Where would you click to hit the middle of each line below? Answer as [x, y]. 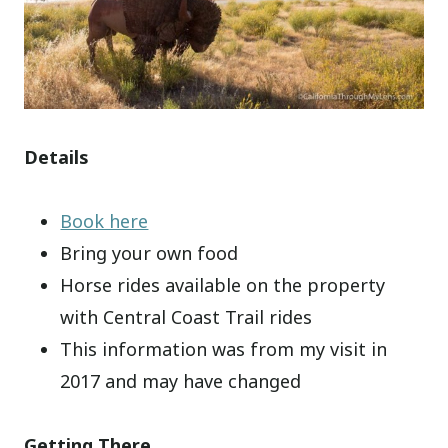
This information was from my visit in [224, 348]
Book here [104, 220]
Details [57, 156]
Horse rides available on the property [223, 284]
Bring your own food [149, 252]
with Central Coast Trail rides [186, 316]
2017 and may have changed [181, 380]
